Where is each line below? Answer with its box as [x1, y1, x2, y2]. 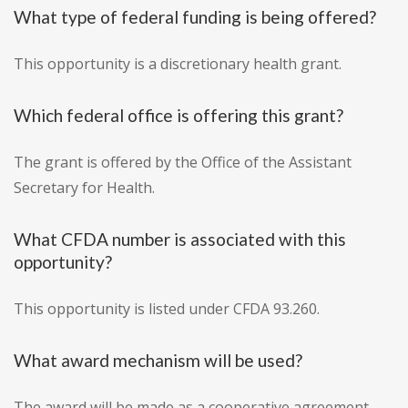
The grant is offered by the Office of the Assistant [14, 152, 352, 173]
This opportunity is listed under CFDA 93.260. [14, 299, 320, 320]
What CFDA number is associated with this [14, 229, 346, 250]
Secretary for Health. [14, 178, 155, 199]
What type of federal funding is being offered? [14, 6, 376, 28]
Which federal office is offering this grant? [14, 105, 343, 127]
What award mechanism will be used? [14, 350, 302, 372]
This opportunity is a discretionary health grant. [14, 54, 342, 75]
